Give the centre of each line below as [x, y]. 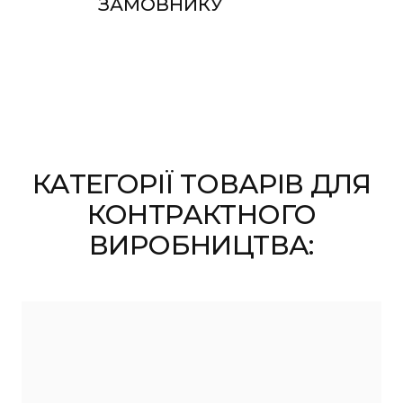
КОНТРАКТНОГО [201, 215]
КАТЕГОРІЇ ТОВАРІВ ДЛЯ [201, 184]
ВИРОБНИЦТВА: [201, 246]
